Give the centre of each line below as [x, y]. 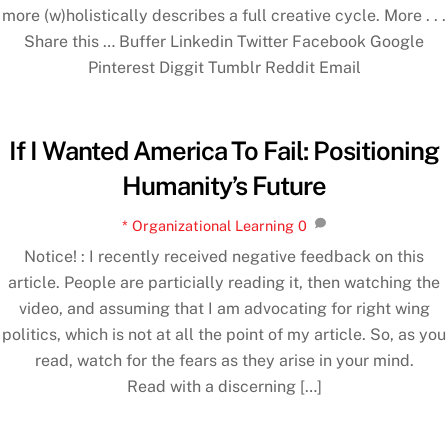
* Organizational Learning [207, 226]
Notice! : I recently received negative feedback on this [224, 257]
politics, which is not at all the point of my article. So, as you [224, 335]
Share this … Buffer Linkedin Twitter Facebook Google [224, 42]
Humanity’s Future [224, 186]
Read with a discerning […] [224, 387]
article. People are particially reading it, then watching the [224, 283]
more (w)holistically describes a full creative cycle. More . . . [224, 16]
